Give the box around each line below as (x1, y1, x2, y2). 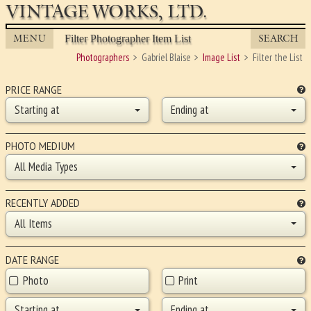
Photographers (76, 51, 130, 65)
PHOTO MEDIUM (6, 140, 75, 153)
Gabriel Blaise (141, 51, 191, 65)
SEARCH (258, 33, 299, 45)
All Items (15, 215, 52, 231)
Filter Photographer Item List (65, 33, 192, 45)
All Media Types (15, 159, 78, 175)
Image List (203, 51, 241, 65)
